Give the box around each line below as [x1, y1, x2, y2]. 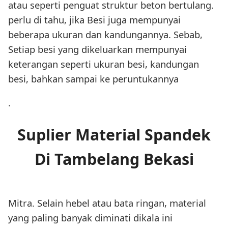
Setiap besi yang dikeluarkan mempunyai [8, 42, 187, 55]
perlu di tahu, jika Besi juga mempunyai [8, 13, 181, 26]
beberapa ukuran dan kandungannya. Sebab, [8, 27, 203, 41]
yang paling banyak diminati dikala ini [8, 211, 173, 224]
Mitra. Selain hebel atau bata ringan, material [8, 196, 206, 210]
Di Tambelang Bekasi [34, 149, 194, 170]
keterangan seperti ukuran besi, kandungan [8, 57, 199, 70]
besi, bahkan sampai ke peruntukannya [8, 72, 179, 85]
